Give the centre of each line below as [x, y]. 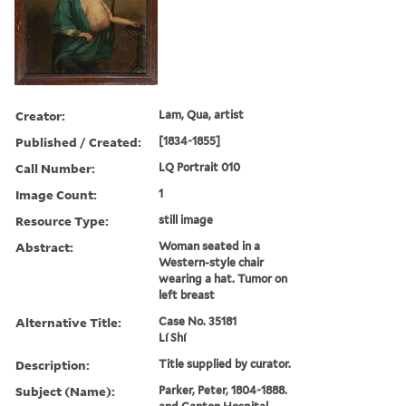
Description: [53, 364]
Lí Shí [173, 337]
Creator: [40, 115]
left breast [187, 295]
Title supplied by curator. [225, 363]
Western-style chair [212, 262]
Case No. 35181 [198, 321]
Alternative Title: [68, 322]
